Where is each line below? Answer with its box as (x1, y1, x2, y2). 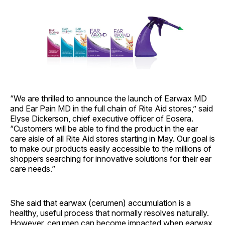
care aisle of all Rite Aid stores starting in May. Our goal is (10, 134, 215, 144)
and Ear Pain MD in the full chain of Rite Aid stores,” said (10, 103, 213, 114)
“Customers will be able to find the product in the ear (10, 124, 198, 134)
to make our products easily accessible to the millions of (10, 144, 211, 154)
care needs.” (10, 164, 55, 174)
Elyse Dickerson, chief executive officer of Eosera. (10, 114, 193, 124)
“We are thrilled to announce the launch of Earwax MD (10, 93, 207, 104)
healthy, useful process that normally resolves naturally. (10, 208, 209, 218)
